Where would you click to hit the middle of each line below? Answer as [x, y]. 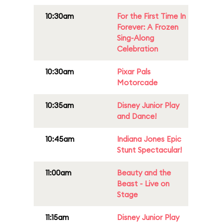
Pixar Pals [134, 72]
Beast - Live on [143, 184]
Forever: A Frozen [148, 27]
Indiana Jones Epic [149, 139]
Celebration [138, 49]
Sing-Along [136, 38]
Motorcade [137, 83]
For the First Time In [151, 16]
